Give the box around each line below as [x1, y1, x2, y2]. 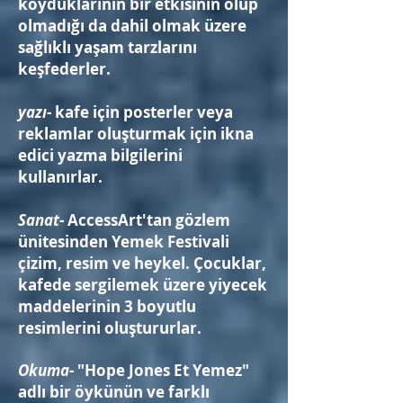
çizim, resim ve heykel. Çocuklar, [18, 253, 266, 273]
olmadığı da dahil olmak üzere [18, 15, 246, 36]
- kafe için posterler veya [47, 102, 233, 122]
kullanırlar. [18, 166, 103, 187]
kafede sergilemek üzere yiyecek [18, 274, 267, 295]
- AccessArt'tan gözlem [59, 210, 230, 230]
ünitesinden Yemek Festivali [18, 231, 229, 252]
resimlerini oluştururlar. [18, 318, 201, 338]
